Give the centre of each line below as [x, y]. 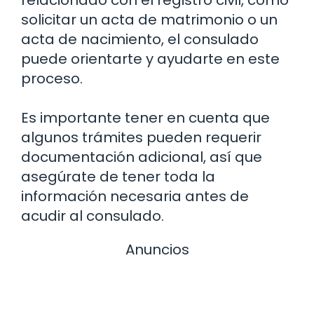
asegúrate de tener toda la [118, 176]
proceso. [52, 78]
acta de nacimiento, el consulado [140, 39]
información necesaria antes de [135, 196]
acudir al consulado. [93, 216]
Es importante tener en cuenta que [145, 117]
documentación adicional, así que [142, 157]
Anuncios [157, 249]
